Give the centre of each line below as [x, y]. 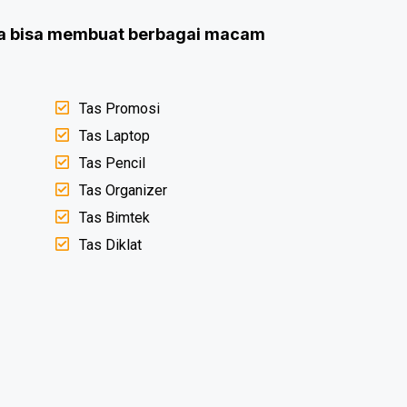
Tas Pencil [113, 163]
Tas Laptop [115, 136]
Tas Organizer [124, 190]
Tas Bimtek [115, 218]
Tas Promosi [120, 109]
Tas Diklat [111, 245]
